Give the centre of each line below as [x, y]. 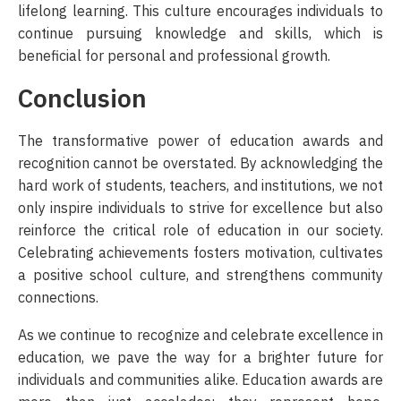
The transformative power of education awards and [200, 141]
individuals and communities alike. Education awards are [200, 380]
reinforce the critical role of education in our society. [200, 230]
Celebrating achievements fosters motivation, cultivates [200, 253]
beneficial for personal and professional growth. [174, 56]
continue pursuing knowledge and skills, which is [200, 34]
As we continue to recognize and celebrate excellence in [200, 335]
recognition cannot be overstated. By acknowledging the [200, 163]
